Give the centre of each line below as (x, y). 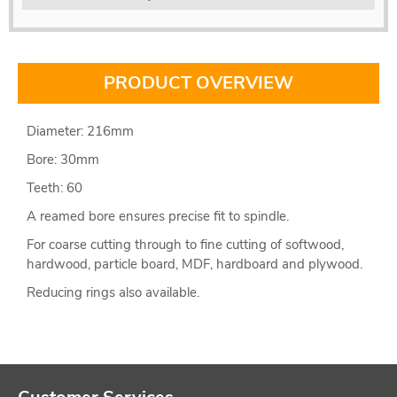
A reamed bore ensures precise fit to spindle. (160, 216)
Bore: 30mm (65, 159)
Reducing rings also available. (113, 292)
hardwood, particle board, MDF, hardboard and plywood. (196, 264)
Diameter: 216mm (80, 131)
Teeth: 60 (54, 187)
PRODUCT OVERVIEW (198, 82)
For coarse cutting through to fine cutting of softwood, (185, 244)
